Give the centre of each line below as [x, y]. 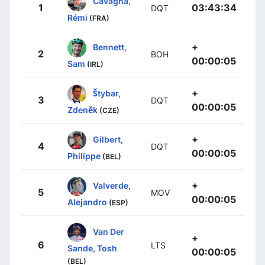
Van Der [109, 231]
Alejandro [87, 202]
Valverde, [112, 185]
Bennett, [110, 47]
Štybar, [107, 93]
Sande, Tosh [92, 248]
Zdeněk [83, 109]
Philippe [84, 156]
